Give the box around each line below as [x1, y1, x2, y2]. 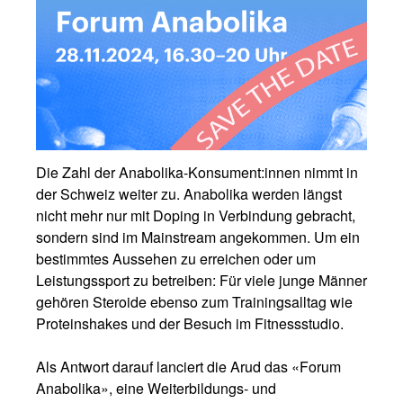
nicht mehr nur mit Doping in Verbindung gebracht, [36, 205, 355, 226]
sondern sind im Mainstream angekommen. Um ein [36, 227, 360, 247]
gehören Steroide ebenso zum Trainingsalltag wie [36, 291, 353, 312]
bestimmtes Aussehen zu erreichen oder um [36, 248, 316, 269]
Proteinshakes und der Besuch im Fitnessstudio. [36, 313, 344, 334]
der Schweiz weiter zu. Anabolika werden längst [36, 184, 342, 204]
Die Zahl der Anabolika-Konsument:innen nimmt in [36, 162, 358, 183]
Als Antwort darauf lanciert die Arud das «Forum [36, 356, 341, 377]
